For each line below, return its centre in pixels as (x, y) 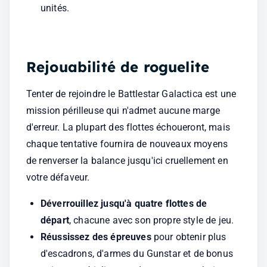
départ (55, 220)
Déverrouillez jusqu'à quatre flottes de (124, 204)
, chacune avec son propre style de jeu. (151, 220)
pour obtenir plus (189, 237)
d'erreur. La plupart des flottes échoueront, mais (128, 127)
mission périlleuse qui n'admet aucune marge (123, 111)
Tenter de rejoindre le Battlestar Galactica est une (131, 94)
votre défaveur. (58, 177)
